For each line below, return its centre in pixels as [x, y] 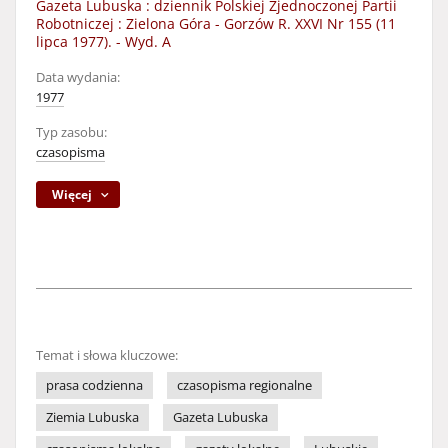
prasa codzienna [94, 385]
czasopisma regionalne [244, 385]
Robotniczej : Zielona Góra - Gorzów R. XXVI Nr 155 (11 [216, 23]
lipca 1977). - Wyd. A [103, 41]
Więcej [72, 194]
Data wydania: [78, 77]
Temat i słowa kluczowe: [107, 355]
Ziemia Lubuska [92, 417]
